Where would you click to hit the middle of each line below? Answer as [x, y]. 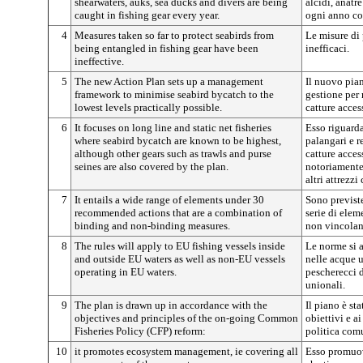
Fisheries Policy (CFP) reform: [140, 331]
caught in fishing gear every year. [147, 15]
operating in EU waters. [126, 272]
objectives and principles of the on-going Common [186, 318]
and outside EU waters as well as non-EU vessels [180, 259]
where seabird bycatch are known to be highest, [178, 141]
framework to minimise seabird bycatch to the [174, 94]
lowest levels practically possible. [148, 107]
